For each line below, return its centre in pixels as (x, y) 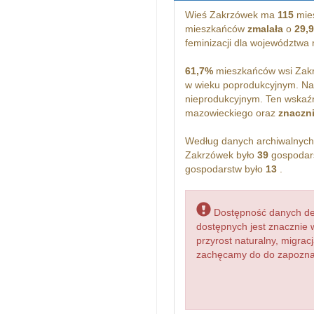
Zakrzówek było (221, 155)
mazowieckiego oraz (231, 113)
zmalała (265, 29)
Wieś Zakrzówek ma (231, 15)
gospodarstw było (225, 169)
